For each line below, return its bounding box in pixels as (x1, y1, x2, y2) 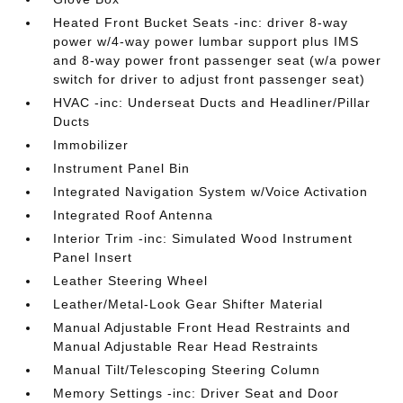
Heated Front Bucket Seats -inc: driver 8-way (53, 15, 349, 30)
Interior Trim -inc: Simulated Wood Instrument (53, 231, 354, 246)
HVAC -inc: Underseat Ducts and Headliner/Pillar (53, 95, 372, 110)
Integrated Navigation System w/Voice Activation (53, 184, 369, 199)
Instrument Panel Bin (53, 161, 191, 175)
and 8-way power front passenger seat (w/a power (53, 53, 382, 67)
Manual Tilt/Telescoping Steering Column (53, 363, 321, 377)
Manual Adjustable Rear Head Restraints (53, 339, 319, 354)
